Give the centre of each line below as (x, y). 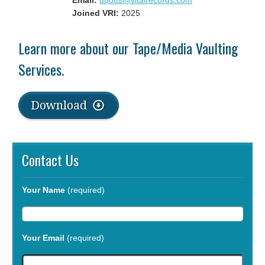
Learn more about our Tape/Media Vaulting (128, 48)
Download (61, 105)
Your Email (43, 238)
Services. (41, 69)
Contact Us (51, 160)
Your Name (44, 190)
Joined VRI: (96, 13)
